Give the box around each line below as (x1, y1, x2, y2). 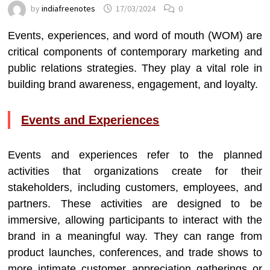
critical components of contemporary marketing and (8, 46, 262, 58)
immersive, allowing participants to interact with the (8, 214, 262, 226)
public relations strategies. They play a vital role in (8, 62, 262, 74)
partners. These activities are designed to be (8, 198, 262, 210)
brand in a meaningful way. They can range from (8, 230, 262, 242)
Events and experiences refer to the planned (8, 149, 262, 161)
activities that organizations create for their (8, 165, 262, 177)
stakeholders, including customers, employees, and (8, 181, 262, 193)
